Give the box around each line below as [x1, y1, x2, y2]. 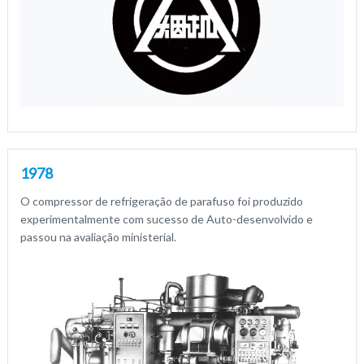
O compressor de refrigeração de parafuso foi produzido [19, 193, 303, 208]
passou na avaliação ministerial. [19, 229, 176, 244]
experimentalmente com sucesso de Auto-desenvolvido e [19, 211, 313, 226]
